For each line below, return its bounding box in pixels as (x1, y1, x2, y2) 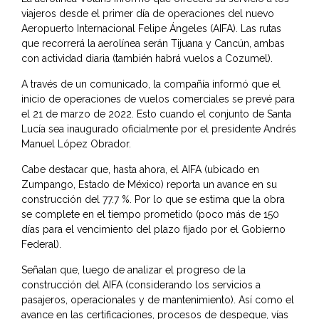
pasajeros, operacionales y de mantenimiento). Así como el (21, 294, 294, 306)
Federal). (21, 239, 61, 251)
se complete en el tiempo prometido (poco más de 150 (21, 209, 279, 221)
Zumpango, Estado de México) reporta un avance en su (21, 179, 277, 191)
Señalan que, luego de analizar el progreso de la (21, 264, 246, 276)
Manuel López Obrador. (21, 138, 131, 150)
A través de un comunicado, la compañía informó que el (21, 78, 281, 90)
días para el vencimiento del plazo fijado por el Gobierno (21, 224, 286, 236)
